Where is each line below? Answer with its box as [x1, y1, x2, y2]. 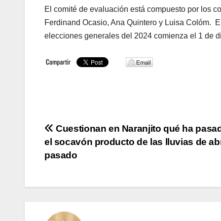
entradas [44, 162, 110, 182]
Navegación [44, 122, 133, 142]
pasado [44, 149, 77, 160]
